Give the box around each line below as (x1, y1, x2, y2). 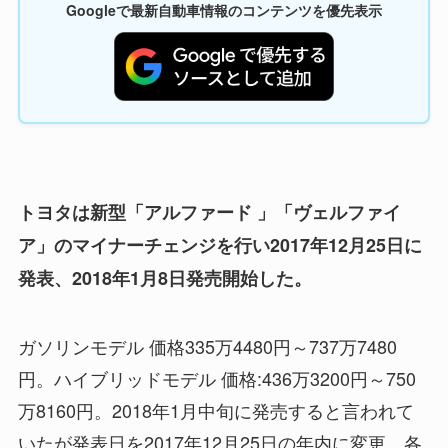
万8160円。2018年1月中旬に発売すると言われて (17, 397, 414, 424)
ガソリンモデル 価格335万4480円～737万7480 (17, 333, 397, 360)
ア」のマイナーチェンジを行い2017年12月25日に (17, 232, 422, 259)
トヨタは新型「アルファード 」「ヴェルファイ (17, 199, 401, 226)
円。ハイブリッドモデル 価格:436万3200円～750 (17, 365, 416, 392)
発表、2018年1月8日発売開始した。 (17, 265, 312, 292)
